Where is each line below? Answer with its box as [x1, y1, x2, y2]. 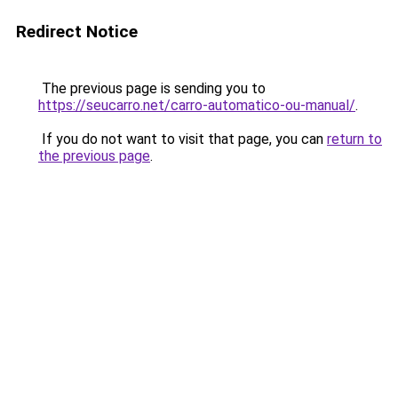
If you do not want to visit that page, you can [38, 131, 327, 147]
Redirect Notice [16, 21, 138, 42]
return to [327, 131, 382, 147]
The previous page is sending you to [38, 80, 266, 97]
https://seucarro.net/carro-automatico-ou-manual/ [38, 97, 355, 114]
